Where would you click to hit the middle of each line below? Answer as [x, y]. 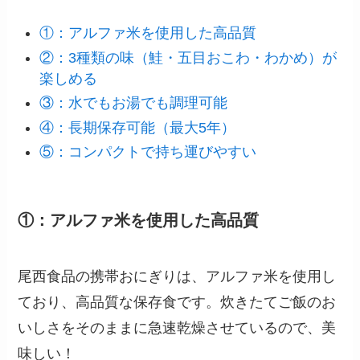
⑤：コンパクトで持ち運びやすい [148, 152]
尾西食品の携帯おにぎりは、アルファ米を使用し [177, 276]
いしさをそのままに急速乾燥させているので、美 [177, 327]
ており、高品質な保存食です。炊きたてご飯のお [177, 302]
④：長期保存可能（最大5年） [138, 127]
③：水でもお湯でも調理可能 [134, 103]
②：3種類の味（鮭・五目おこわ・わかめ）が [188, 57]
